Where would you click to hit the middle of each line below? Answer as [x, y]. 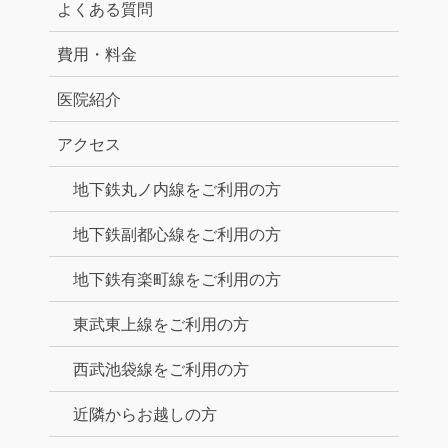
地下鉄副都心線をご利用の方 [177, 235]
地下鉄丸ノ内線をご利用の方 [177, 190]
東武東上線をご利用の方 [161, 325]
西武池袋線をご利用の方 [161, 370]
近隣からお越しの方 [145, 415]
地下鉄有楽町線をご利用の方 [177, 280]
